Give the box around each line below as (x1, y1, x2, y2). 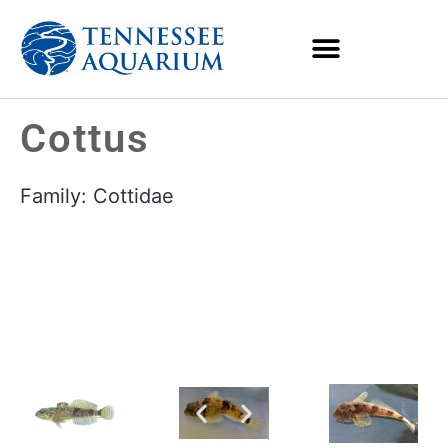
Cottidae (93, 184, 174, 209)
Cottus (20, 115, 150, 163)
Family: (20, 184, 93, 209)
